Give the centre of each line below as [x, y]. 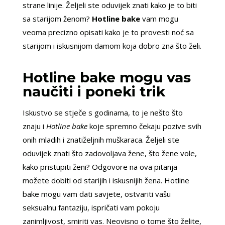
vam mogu [159, 19]
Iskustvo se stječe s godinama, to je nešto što [102, 113]
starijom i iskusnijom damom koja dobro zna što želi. [112, 46]
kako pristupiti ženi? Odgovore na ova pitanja [100, 167]
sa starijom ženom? [57, 19]
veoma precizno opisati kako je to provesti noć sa [108, 32]
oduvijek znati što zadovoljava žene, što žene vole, [109, 153]
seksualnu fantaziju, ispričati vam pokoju [91, 208]
